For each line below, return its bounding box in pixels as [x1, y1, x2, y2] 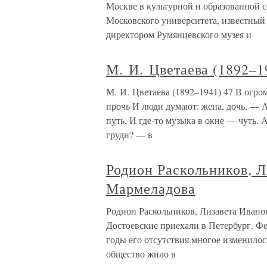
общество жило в [106, 247, 176, 260]
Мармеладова [106, 179, 195, 198]
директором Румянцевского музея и [106, 28, 252, 41]
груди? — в [106, 128, 153, 141]
